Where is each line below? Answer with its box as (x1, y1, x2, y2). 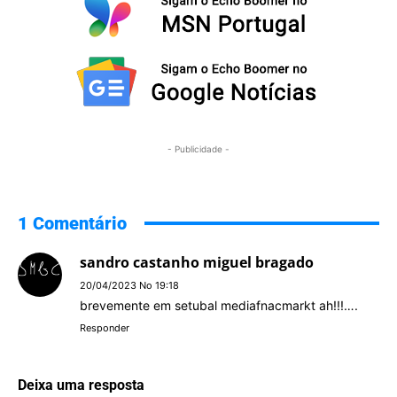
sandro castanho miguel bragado (80, 252, 314, 272)
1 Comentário (18, 212, 127, 234)
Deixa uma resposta (18, 376, 144, 393)
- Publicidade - (167, 143, 230, 154)
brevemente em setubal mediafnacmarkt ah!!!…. (80, 297, 358, 313)
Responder (80, 321, 129, 334)
